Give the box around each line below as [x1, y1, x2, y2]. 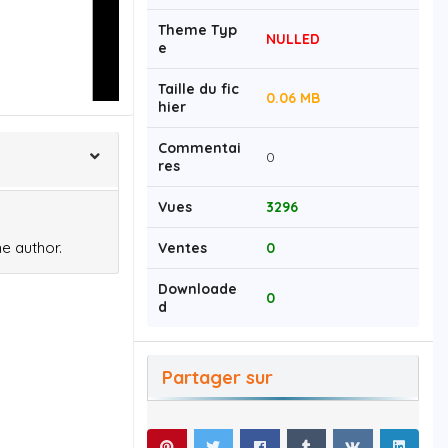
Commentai [158, 139, 241, 158]
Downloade [158, 280, 237, 299]
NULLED [266, 30, 320, 49]
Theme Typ [158, 21, 237, 40]
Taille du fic [158, 80, 239, 99]
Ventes [158, 239, 207, 258]
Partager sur [162, 365, 273, 389]
